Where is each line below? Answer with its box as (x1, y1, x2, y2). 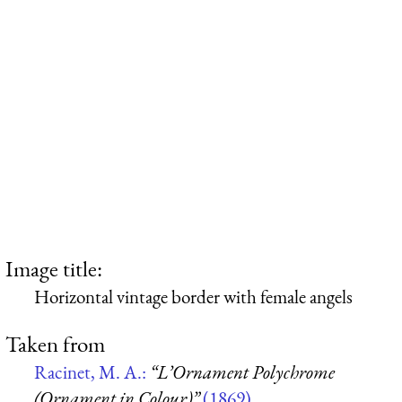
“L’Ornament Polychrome (150, 360, 335, 385)
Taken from (5, 329, 105, 359)
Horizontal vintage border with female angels (34, 284, 353, 309)
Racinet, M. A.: (34, 360, 150, 385)
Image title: (5, 253, 102, 283)
